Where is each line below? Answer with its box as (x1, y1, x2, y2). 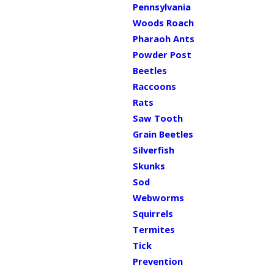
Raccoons (132, 80, 176, 92)
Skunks (132, 160, 165, 172)
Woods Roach (132, 17, 194, 29)
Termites (132, 223, 175, 235)
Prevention (132, 255, 183, 267)
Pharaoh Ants (132, 32, 194, 45)
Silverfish (132, 144, 174, 156)
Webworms (132, 191, 184, 204)
